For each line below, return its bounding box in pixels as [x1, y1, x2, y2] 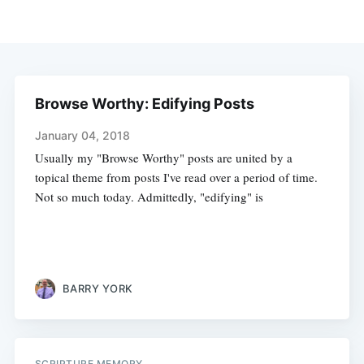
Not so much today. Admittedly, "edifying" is [34, 188, 263, 206]
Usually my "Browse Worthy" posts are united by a [34, 149, 292, 167]
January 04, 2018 [34, 128, 130, 143]
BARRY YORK [62, 281, 133, 295]
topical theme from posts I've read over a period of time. [34, 169, 318, 186]
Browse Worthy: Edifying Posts [34, 95, 254, 113]
